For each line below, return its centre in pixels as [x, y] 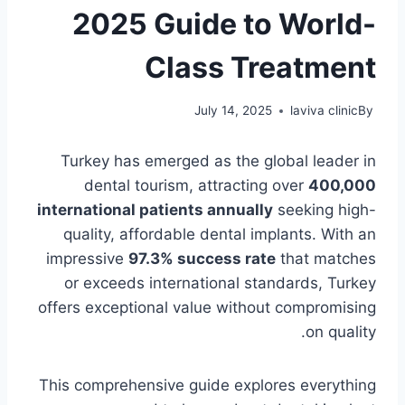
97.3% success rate [202, 259]
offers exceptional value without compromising [207, 308]
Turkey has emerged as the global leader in [218, 161]
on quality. [341, 332]
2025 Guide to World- [224, 24]
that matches [326, 259]
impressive [87, 259]
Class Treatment [260, 67]
